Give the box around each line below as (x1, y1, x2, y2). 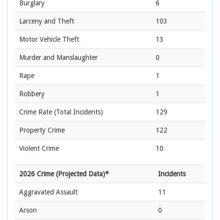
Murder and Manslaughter (19, 54, 98, 62)
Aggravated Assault (19, 188, 78, 196)
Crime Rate (19, 108, 52, 116)
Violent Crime (19, 144, 59, 153)
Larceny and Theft (19, 17, 74, 26)
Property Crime (19, 126, 65, 135)
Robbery (19, 90, 45, 98)
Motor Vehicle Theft (19, 35, 79, 44)
